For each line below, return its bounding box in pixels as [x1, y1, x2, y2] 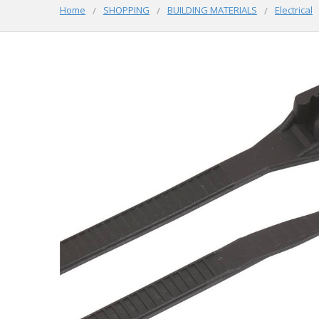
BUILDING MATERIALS [167, 3, 257, 16]
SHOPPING [103, 3, 150, 16]
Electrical [275, 3, 313, 16]
